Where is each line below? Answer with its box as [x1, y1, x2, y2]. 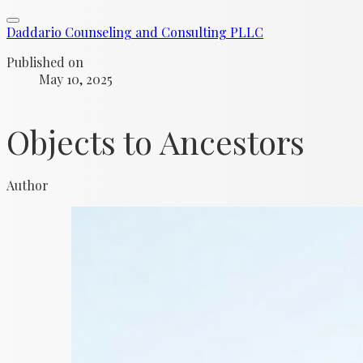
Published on [6, 53, 83, 70]
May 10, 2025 [39, 70, 113, 88]
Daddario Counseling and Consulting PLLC [6, 23, 263, 41]
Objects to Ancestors [6, 120, 305, 163]
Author [6, 177, 49, 194]
